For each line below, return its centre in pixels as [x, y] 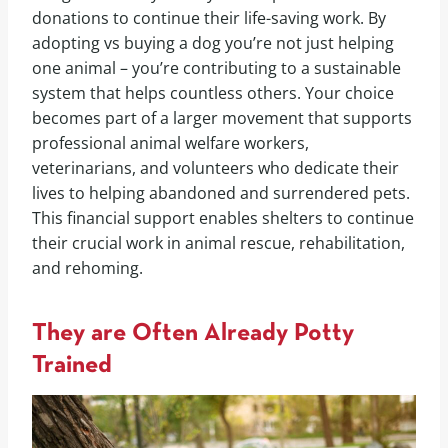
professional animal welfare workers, [170, 142]
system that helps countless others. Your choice [213, 92]
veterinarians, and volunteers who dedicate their [215, 167]
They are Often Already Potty [193, 334]
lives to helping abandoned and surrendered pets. [221, 192]
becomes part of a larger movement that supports [222, 117]
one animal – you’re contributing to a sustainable [216, 67]
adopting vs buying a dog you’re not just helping [213, 42]
